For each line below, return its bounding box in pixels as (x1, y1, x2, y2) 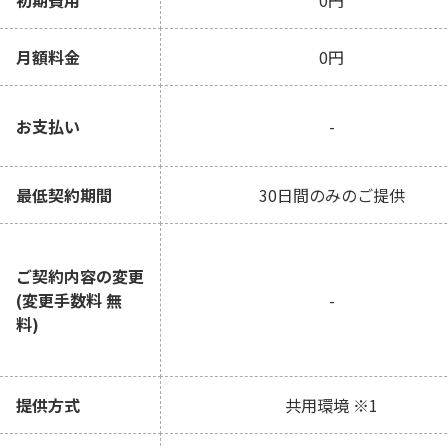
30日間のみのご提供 (258, 183, 405, 207)
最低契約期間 (16, 183, 112, 207)
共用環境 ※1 (285, 393, 378, 417)
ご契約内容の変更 (16, 264, 144, 288)
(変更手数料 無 (16, 288, 122, 312)
